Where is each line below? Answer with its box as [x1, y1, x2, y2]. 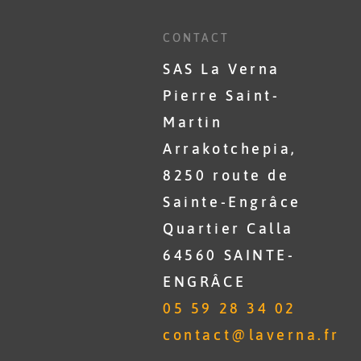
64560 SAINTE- [163, 247, 296, 263]
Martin [163, 114, 223, 131]
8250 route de [163, 167, 290, 184]
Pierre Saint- [163, 87, 280, 104]
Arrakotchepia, [163, 140, 297, 157]
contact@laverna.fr [163, 326, 340, 343]
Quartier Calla [163, 220, 294, 237]
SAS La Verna [163, 60, 280, 77]
